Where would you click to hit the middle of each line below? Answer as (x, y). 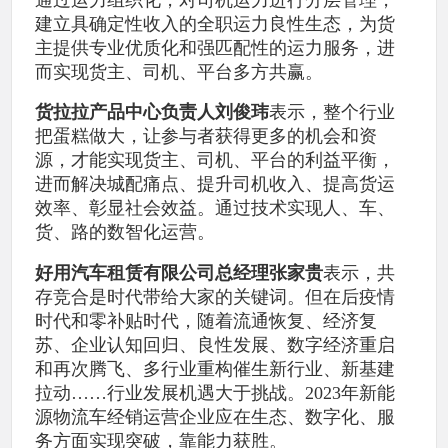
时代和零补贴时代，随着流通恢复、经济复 (206, 320)
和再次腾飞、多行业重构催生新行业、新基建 (215, 368)
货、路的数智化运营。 (125, 232)
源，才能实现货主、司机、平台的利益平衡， (215, 160)
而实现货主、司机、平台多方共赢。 (179, 71)
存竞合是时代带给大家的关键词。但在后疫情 (215, 296)
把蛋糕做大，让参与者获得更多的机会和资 (206, 136)
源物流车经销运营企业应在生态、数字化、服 (215, 416)
